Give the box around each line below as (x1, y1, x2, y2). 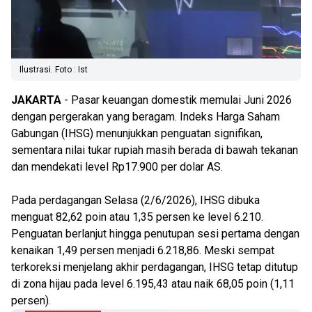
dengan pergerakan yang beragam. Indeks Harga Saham (11, 110, 280, 123)
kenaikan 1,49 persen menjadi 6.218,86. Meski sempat (11, 244, 274, 257)
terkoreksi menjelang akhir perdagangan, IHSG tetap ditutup (11, 260, 298, 274)
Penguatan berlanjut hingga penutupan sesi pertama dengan (11, 227, 299, 240)
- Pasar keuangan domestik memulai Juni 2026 (61, 93, 292, 107)
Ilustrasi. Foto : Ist (19, 65, 88, 75)
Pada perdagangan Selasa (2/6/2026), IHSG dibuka (11, 194, 260, 207)
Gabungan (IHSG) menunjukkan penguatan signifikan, (11, 127, 263, 140)
